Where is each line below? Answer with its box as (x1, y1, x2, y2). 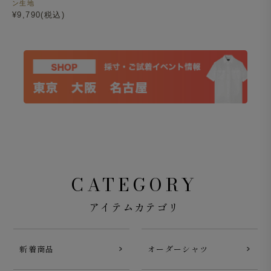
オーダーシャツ (148, 243, 209, 256)
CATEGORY (70, 171, 198, 199)
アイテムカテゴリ (88, 200, 180, 217)
